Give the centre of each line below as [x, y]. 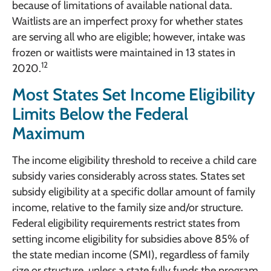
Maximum [48, 133]
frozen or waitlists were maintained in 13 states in [124, 53]
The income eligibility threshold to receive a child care [134, 161]
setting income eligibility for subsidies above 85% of [131, 239]
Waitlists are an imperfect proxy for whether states [127, 21]
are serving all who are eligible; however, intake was [129, 37]
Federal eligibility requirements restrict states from [126, 224]
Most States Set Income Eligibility [134, 95]
